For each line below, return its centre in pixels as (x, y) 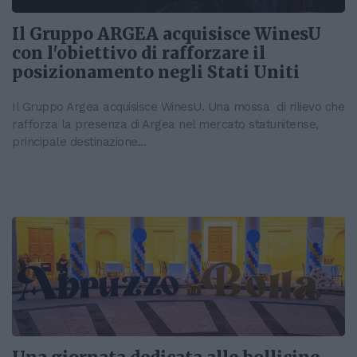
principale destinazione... (79, 142)
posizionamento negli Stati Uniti (156, 73)
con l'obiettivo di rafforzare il (139, 54)
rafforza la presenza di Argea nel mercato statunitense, (165, 125)
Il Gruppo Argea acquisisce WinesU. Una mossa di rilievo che (178, 107)
